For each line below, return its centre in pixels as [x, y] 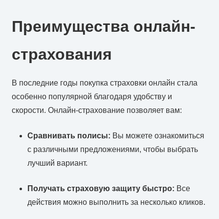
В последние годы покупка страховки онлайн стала [105, 83]
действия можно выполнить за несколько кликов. [116, 202]
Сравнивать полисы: [69, 135]
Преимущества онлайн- [104, 26]
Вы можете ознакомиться [157, 135]
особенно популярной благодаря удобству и [92, 96]
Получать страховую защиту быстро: [101, 188]
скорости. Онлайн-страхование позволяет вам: [97, 110]
